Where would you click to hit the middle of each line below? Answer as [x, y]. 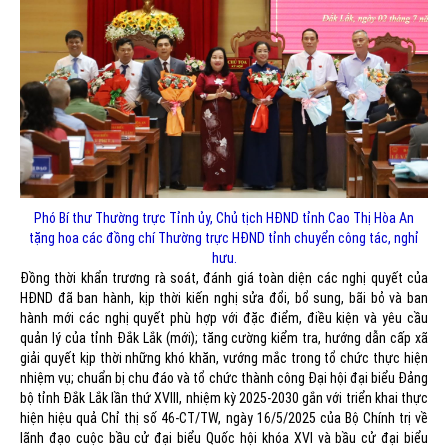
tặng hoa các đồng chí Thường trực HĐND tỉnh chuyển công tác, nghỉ [224, 238]
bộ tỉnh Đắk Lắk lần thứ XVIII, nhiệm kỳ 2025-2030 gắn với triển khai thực [224, 398]
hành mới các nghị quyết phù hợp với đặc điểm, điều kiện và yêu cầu [224, 318]
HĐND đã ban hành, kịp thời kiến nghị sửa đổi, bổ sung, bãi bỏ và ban [224, 298]
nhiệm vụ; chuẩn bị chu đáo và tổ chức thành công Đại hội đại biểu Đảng [224, 378]
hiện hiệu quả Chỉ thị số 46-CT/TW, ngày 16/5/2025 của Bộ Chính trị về [224, 418]
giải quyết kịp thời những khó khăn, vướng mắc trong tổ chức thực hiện [224, 358]
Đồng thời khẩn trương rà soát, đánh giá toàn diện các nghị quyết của [224, 278]
